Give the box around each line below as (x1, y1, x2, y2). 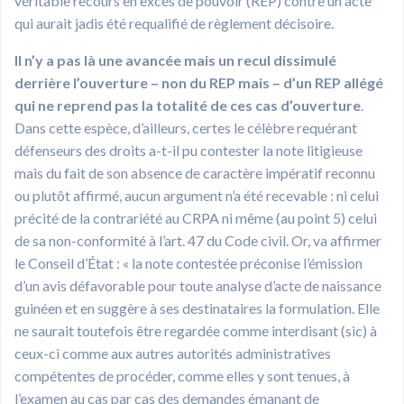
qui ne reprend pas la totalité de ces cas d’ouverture (14, 96, 361, 114)
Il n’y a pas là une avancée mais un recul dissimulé (14, 50, 336, 69)
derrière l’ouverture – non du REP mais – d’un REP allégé (14, 73, 383, 91)
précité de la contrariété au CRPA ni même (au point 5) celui (14, 208, 377, 226)
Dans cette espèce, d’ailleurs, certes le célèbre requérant (14, 118, 357, 136)
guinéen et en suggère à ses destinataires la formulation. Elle (14, 298, 380, 317)
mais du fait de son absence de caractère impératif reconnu (14, 163, 375, 181)
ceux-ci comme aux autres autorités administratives (14, 344, 331, 362)
